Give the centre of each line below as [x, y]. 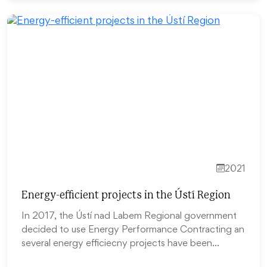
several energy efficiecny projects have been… [120, 244]
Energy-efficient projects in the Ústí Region [126, 195]
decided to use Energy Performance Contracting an [133, 230]
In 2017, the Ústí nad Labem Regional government [129, 217]
